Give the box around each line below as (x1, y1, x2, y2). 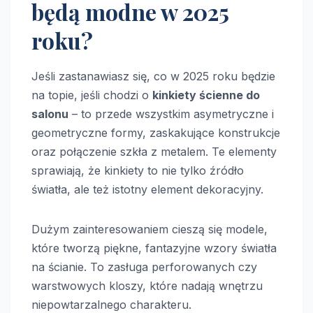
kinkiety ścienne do (152, 87, 260, 102)
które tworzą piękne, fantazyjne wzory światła (31, 240, 277, 255)
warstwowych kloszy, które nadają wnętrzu (31, 278, 263, 293)
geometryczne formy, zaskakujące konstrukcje (31, 125, 280, 140)
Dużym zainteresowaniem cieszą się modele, (31, 221, 268, 236)
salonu (31, 106, 68, 121)
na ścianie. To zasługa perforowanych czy (31, 259, 257, 274)
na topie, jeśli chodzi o (31, 87, 152, 102)
